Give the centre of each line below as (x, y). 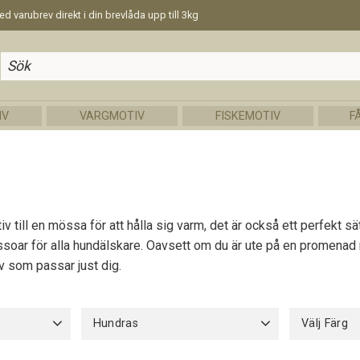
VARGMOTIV (112, 116)
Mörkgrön (331, 350)
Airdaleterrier (217, 350)
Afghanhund (128, 350)
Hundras (116, 323)
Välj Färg (325, 323)
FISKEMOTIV (247, 116)
